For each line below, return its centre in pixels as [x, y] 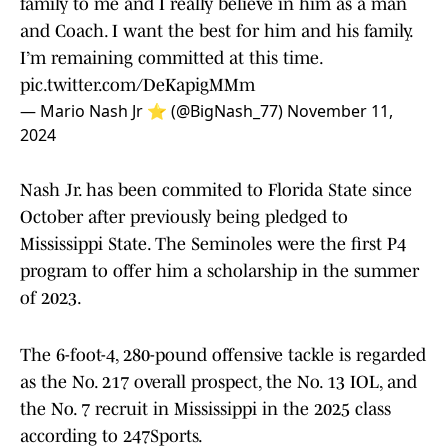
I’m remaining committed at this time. [171, 58]
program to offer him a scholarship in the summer [219, 271]
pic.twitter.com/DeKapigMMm [137, 85]
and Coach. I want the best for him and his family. [216, 31]
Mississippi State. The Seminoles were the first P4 [213, 244]
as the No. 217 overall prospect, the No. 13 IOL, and [218, 382]
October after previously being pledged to [184, 217]
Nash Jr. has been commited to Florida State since [216, 190]
